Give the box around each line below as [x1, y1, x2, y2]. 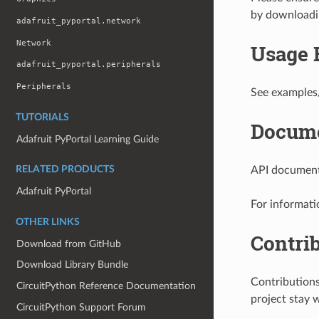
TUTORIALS [16, 112, 69, 122]
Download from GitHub [16, 238, 122, 249]
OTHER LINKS [16, 216, 80, 227]
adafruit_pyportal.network [16, 16, 142, 26]
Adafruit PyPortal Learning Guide [16, 133, 159, 145]
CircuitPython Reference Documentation [16, 281, 197, 292]
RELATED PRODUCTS [16, 164, 115, 175]
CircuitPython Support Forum [16, 301, 147, 313]
